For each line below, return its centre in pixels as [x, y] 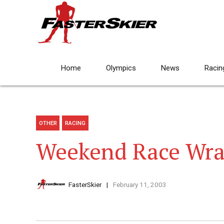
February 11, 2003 [139, 185]
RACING [75, 123]
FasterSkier [85, 185]
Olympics [121, 68]
